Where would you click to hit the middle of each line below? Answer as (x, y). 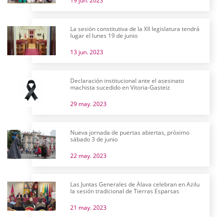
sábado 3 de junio (94, 139)
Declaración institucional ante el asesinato (127, 81)
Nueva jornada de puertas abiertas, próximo (130, 132)
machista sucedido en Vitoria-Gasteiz (120, 87)
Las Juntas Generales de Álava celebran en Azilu (135, 184)
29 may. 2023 (88, 104)
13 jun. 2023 (87, 52)
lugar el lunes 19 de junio (104, 36)
